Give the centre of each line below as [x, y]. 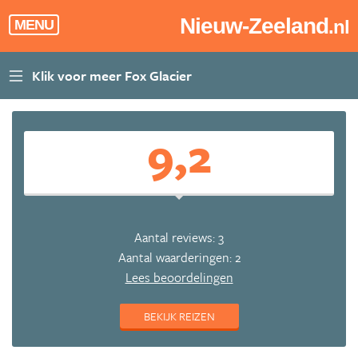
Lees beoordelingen [179, 277]
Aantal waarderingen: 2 [179, 257]
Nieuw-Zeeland [254, 26]
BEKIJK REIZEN [179, 316]
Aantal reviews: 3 [179, 237]
